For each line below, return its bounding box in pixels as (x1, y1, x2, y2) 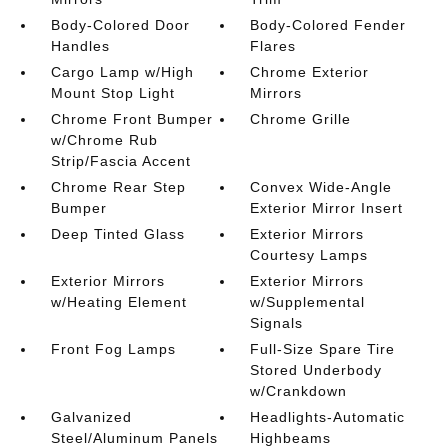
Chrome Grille (250, 111, 352, 127)
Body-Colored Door (50, 17, 190, 33)
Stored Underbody (250, 362, 383, 378)
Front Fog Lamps (50, 341, 176, 357)
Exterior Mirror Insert (250, 200, 404, 216)
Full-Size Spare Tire (250, 341, 396, 357)
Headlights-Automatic (250, 409, 406, 425)
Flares (250, 38, 297, 54)
